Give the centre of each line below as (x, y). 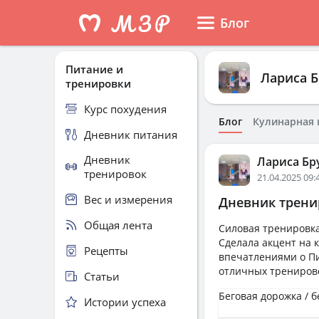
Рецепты (106, 250)
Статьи (102, 276)
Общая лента (118, 225)
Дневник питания (131, 134)
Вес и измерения (128, 199)
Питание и (94, 69)
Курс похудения (125, 109)
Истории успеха (125, 302)
